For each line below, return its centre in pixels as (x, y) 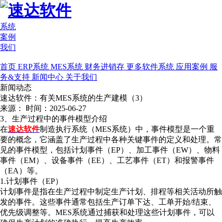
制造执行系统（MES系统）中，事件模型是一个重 (127, 129)
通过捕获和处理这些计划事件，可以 (151, 212)
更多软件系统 (151, 67)
